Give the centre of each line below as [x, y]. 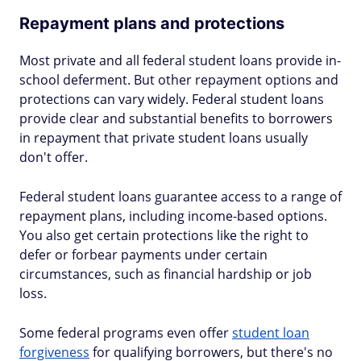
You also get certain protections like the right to [164, 235]
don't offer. [54, 157]
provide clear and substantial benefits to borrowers [176, 118]
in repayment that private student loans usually [164, 138]
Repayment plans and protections [152, 23]
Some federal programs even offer [126, 333]
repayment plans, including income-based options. [173, 216]
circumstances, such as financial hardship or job [166, 274]
